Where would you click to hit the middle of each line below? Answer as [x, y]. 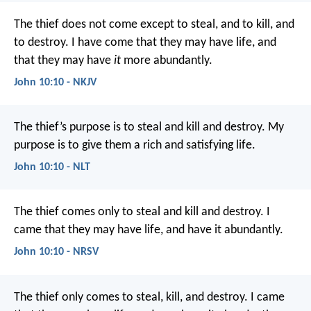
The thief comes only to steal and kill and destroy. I [142, 212]
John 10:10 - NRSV [56, 252]
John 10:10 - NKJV [55, 82]
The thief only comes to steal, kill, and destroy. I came [149, 297]
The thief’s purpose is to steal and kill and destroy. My [149, 127]
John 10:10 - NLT [52, 168]
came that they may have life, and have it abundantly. [149, 230]
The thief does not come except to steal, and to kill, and [154, 24]
